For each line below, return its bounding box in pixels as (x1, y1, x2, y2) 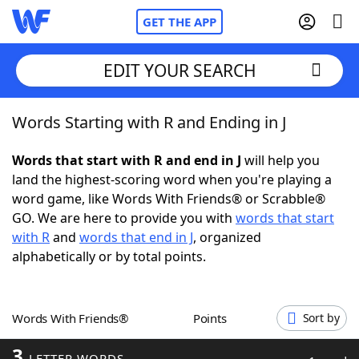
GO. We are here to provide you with (12, 209, 236, 227)
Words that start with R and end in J (12, 151, 241, 169)
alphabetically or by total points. (12, 248, 206, 265)
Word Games (44, 332, 127, 349)
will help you (241, 151, 320, 169)
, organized (193, 228, 261, 246)
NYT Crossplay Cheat (44, 200, 169, 217)
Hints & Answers (167, 288, 267, 305)
